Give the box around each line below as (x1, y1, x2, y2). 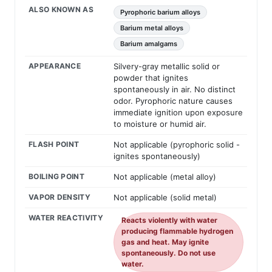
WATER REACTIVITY (29, 213, 103, 223)
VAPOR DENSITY (29, 192, 90, 202)
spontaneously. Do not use (121, 248, 216, 258)
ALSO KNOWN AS (29, 5, 93, 15)
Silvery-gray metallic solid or (114, 61, 220, 72)
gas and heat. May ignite (121, 237, 209, 247)
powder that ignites (114, 73, 188, 83)
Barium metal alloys (120, 24, 183, 33)
